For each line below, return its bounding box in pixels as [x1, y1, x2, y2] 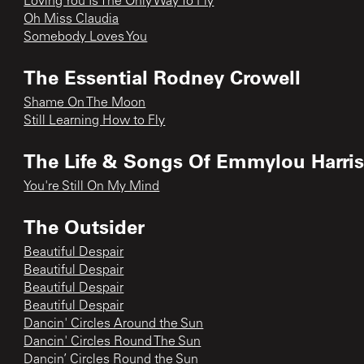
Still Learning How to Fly [24, 114, 166, 128]
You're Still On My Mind [24, 180, 160, 193]
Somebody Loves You [24, 30, 148, 44]
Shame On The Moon [24, 96, 146, 110]
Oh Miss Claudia [24, 12, 119, 26]
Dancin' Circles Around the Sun [24, 317, 204, 331]
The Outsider [24, 213, 145, 239]
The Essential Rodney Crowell [24, 63, 301, 89]
